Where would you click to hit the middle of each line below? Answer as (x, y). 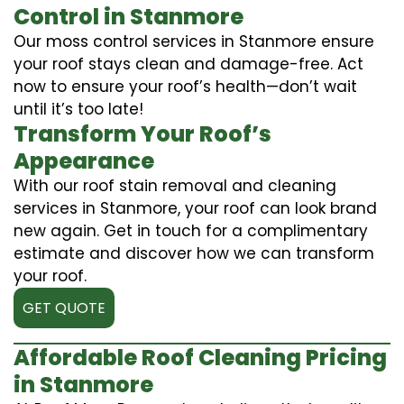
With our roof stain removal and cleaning (175, 185)
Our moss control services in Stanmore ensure (194, 41)
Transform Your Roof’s (142, 133)
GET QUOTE (64, 308)
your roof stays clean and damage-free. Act (188, 64)
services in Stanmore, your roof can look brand (195, 208)
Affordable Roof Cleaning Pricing (200, 357)
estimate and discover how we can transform (194, 253)
